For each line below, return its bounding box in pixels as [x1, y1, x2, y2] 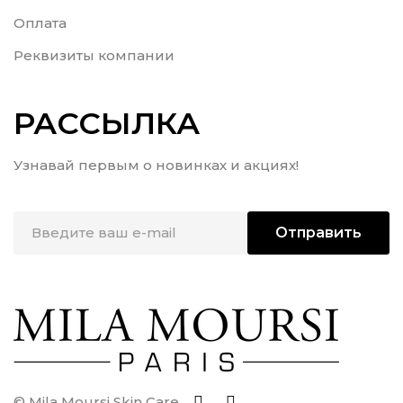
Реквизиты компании [13, 46, 175, 64]
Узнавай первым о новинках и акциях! [13, 156, 299, 174]
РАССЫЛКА [13, 103, 200, 142]
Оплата [13, 13, 67, 31]
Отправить [275, 223, 362, 241]
